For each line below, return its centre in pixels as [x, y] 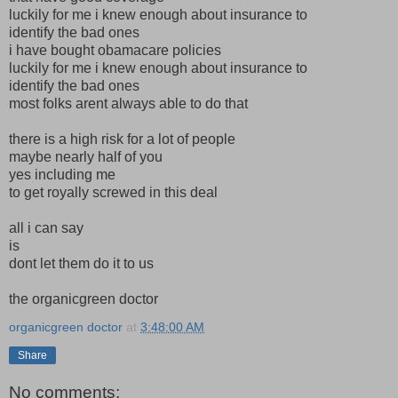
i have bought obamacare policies [115, 50]
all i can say [46, 227]
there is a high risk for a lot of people [122, 139]
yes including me [62, 174]
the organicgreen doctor [84, 298]
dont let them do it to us [81, 263]
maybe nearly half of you [86, 156]
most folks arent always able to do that [128, 103]
